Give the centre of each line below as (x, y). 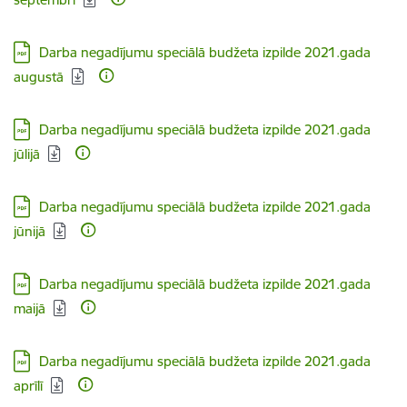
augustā (39, 77)
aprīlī (28, 386)
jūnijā (30, 231)
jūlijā (27, 154)
